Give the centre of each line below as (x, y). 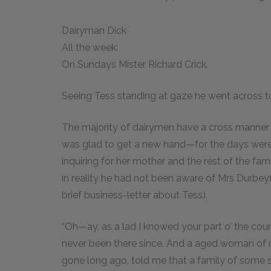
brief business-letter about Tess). (135, 195)
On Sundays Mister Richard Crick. (135, 64)
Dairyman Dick (94, 30)
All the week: (90, 47)
